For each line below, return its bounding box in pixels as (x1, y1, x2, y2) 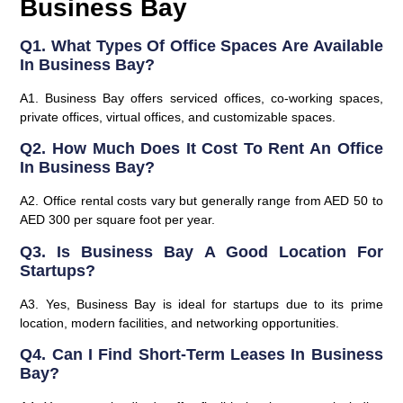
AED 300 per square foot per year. (20, 212, 216, 228)
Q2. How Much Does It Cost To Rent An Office (20, 139, 383, 158)
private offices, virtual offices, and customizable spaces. (20, 109, 336, 124)
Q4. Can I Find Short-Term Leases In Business (20, 345, 383, 363)
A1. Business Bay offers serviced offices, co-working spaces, (20, 90, 383, 105)
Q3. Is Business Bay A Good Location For (20, 242, 383, 261)
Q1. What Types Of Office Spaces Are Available (20, 36, 383, 55)
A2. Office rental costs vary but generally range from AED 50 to (20, 193, 383, 209)
